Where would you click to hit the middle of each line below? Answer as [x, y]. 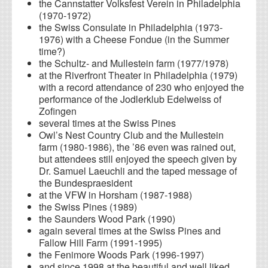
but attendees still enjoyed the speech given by [138, 159]
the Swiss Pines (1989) [88, 207]
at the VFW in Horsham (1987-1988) [115, 195]
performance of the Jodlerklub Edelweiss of [130, 99]
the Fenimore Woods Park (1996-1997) [121, 255]
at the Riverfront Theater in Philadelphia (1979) [138, 75]
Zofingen [58, 111]
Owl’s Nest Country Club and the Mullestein [131, 135]
